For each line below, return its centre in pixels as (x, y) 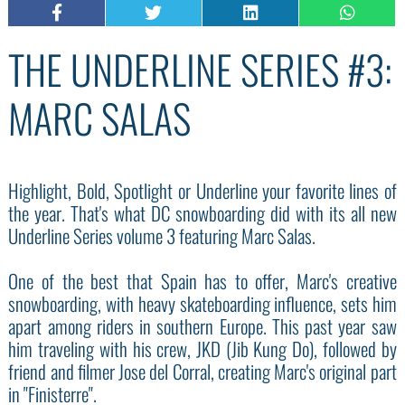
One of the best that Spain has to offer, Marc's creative (202, 281)
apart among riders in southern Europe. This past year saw (202, 326)
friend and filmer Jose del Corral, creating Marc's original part (202, 371)
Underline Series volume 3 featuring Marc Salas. (162, 235)
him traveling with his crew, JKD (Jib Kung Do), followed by (202, 348)
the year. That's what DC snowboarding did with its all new (202, 213)
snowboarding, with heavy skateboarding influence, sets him (202, 303)
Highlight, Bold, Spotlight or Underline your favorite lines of (202, 190)
